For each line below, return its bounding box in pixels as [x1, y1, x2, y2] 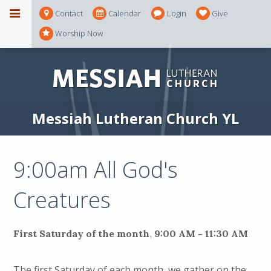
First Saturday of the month [13, 227, 150, 240]
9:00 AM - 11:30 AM [154, 227, 249, 240]
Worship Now [55, 28, 103, 39]
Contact [55, 7, 83, 19]
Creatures [13, 184, 111, 215]
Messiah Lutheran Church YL [32, 108, 239, 128]
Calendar [108, 7, 142, 19]
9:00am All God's [13, 154, 178, 184]
